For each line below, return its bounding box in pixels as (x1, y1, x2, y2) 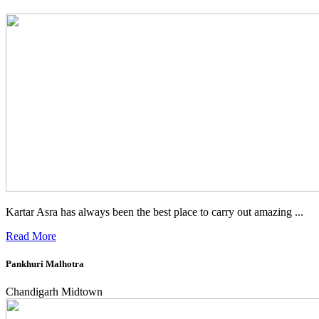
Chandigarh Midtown (6, 286, 103, 298)
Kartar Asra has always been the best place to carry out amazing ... (6, 205, 303, 218)
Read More (6, 229, 56, 242)
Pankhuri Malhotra (6, 258, 84, 269)
